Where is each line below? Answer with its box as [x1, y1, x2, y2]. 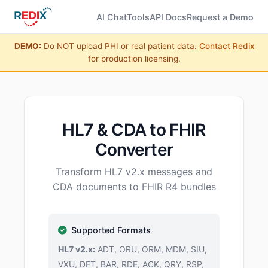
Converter [95, 139, 173, 160]
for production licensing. [87, 54, 181, 63]
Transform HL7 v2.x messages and [56, 166, 212, 178]
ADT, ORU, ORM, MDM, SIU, [95, 244, 207, 254]
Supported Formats [71, 225, 151, 235]
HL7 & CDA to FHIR [62, 120, 206, 140]
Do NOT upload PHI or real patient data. [41, 41, 199, 51]
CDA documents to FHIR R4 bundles [52, 181, 216, 193]
